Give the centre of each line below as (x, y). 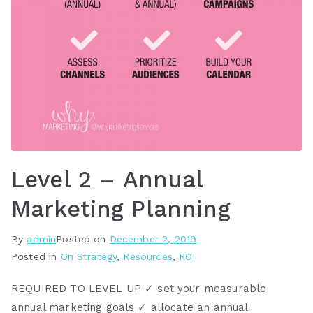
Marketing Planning (121, 209)
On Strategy (89, 257)
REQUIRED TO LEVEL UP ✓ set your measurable (139, 289)
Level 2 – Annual (107, 180)
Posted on (83, 239)
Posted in (36, 257)
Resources (148, 257)
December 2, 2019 (153, 239)
